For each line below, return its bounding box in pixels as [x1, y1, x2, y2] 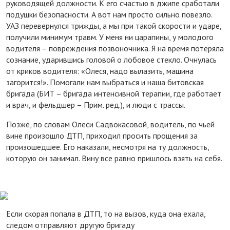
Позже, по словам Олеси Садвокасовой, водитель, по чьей [6, 119, 215, 129]
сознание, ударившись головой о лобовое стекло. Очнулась [6, 54, 217, 65]
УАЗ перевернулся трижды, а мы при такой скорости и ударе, [6, 20, 221, 31]
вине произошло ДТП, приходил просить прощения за [6, 130, 198, 141]
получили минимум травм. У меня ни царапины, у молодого [6, 31, 214, 42]
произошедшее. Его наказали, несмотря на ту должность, [6, 141, 209, 152]
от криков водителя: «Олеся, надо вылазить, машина [6, 65, 194, 76]
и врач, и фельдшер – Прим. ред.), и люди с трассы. [6, 99, 185, 110]
